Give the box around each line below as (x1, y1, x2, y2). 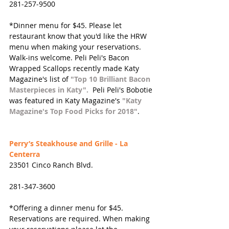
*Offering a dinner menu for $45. (9, 203, 125, 213)
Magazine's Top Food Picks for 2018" (9, 106, 138, 117)
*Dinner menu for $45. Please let (9, 20, 124, 31)
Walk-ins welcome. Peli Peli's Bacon (9, 53, 131, 63)
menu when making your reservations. (9, 42, 143, 52)
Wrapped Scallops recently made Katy (9, 63, 141, 74)
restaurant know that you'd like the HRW (9, 31, 149, 41)
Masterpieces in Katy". (9, 85, 88, 95)
